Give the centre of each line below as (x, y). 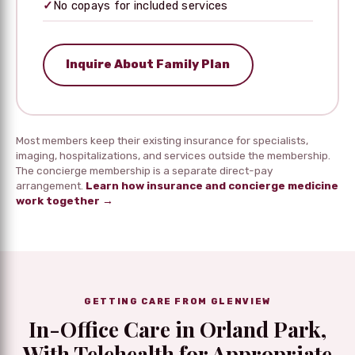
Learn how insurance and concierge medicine (212, 186)
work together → (65, 201)
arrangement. (51, 186)
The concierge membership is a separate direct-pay (144, 171)
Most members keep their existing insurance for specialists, (162, 141)
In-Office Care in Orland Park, (177, 329)
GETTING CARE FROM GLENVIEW (177, 302)
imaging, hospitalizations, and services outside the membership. (173, 156)
